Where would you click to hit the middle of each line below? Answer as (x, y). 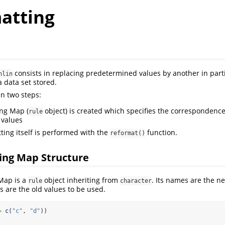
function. (161, 133)
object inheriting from (81, 180)
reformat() (128, 133)
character (136, 181)
